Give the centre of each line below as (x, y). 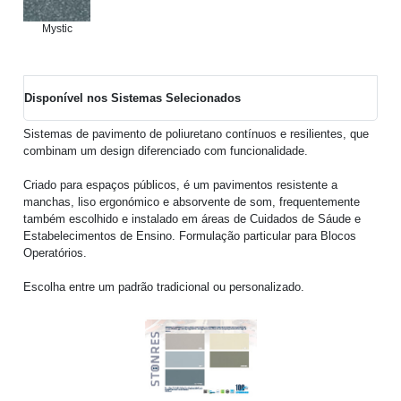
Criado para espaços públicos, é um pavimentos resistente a (181, 185)
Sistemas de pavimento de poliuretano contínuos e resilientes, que (196, 134)
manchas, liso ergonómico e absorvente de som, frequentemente (192, 202)
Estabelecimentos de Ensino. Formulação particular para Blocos (190, 236)
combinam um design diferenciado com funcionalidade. (166, 151)
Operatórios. (55, 253)
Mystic (57, 29)
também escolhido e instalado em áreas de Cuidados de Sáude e (192, 219)
